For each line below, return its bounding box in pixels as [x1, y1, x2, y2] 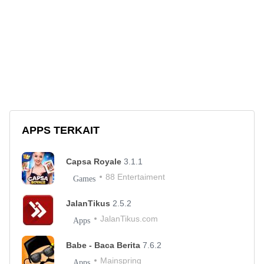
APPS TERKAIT [22, 124, 100, 137]
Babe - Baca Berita [66, 240, 143, 250]
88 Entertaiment [105, 172, 165, 182]
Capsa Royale [66, 157, 124, 167]
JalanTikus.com [100, 214, 158, 224]
